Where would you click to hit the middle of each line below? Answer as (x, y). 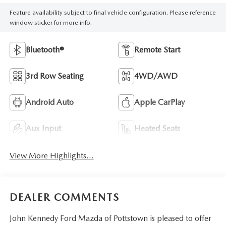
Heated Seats (157, 128)
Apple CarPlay (159, 102)
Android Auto (49, 102)
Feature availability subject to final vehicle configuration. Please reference (112, 12)
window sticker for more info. (50, 22)
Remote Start (157, 49)
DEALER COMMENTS (64, 197)
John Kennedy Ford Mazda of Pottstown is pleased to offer (110, 218)
